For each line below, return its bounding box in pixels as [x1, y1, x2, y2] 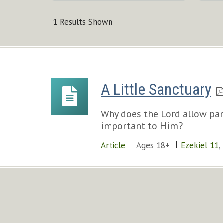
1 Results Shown [53, 16, 112, 27]
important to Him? [101, 119, 183, 132]
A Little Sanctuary [101, 80, 211, 99]
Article [101, 140, 125, 151]
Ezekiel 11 [181, 140, 219, 151]
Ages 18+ [136, 140, 170, 151]
